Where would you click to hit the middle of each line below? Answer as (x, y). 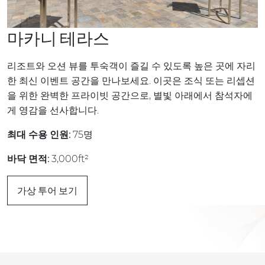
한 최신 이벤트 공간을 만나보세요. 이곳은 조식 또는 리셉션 (131, 81)
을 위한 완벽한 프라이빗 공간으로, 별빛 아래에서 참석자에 (130, 96)
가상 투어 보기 (47, 191)
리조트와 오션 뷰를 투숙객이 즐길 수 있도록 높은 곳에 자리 (131, 66)
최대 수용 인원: (39, 135)
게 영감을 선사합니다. (53, 111)
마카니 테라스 (58, 39)
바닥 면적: (28, 159)
